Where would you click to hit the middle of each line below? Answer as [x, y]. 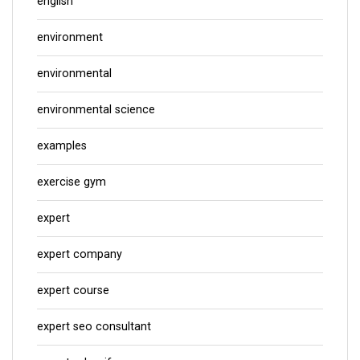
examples [62, 145]
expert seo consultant [94, 326]
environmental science [96, 109]
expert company [80, 254]
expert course [73, 290]
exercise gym [72, 182]
